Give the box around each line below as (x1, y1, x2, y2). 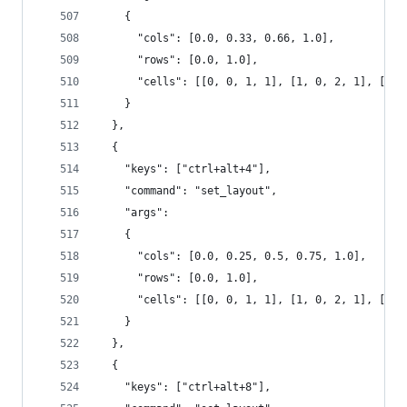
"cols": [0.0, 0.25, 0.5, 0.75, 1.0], (99, 250, 366, 263)
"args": (99, 206, 169, 219)
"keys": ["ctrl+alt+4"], (99, 163, 271, 175)
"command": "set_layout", (99, 184, 277, 197)
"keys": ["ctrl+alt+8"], (99, 381, 271, 393)
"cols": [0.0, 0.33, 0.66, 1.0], (99, 32, 334, 45)
